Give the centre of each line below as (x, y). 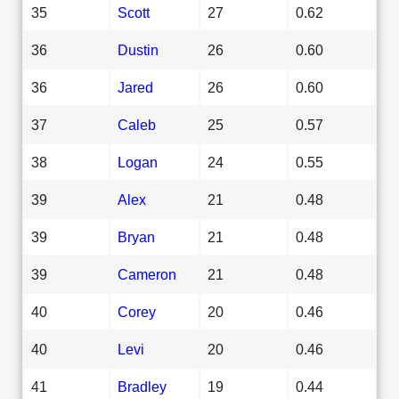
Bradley (142, 386)
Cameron (147, 274)
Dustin (138, 49)
